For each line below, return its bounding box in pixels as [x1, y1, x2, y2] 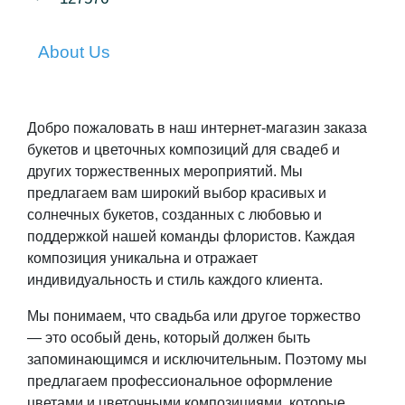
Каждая [305, 229, 355, 245]
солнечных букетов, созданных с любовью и [27, 207, 322, 223]
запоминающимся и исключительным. [27, 352, 285, 368]
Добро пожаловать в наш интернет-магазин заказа [27, 120, 367, 137]
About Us [38, 42, 110, 62]
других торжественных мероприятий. [27, 164, 280, 180]
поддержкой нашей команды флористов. [27, 229, 305, 245]
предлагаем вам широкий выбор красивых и [27, 185, 326, 202]
